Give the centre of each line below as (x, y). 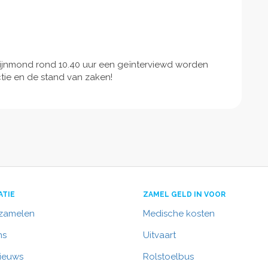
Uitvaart (159, 235)
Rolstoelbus (168, 257)
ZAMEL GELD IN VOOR (184, 194)
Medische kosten (179, 214)
